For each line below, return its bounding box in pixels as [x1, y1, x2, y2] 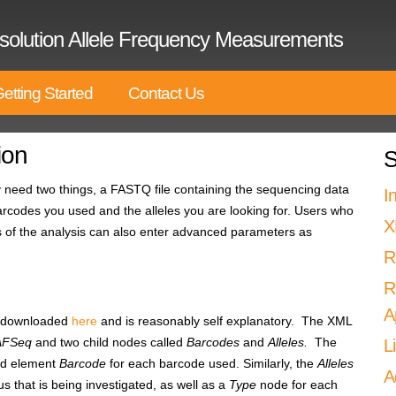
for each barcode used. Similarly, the [106, 356, 317, 370]
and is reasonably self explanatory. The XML [97, 314, 352, 328]
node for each [256, 377, 338, 392]
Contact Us [128, 84, 204, 103]
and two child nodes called [32, 335, 187, 349]
